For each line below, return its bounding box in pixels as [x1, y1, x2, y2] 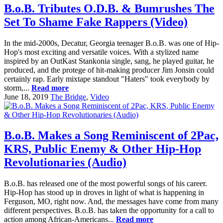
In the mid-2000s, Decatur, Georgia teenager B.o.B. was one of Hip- [4, 38, 219, 47]
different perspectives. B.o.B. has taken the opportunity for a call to [4, 206, 214, 215]
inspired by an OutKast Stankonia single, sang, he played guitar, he [4, 56, 214, 65]
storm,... [4, 83, 31, 92]
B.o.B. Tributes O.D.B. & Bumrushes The [4, 1, 215, 15]
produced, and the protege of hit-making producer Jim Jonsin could [4, 65, 214, 74]
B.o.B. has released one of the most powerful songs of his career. [4, 179, 207, 188]
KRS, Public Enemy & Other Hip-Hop [4, 142, 201, 156]
